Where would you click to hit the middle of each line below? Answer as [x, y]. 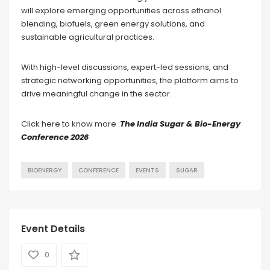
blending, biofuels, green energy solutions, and [113, 24]
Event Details [53, 229]
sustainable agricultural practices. [88, 37]
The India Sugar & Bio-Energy [180, 124]
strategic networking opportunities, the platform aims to [130, 81]
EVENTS [147, 171]
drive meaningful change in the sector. [96, 94]
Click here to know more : [71, 124]
